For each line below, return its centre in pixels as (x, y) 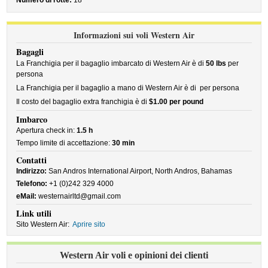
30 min (124, 143)
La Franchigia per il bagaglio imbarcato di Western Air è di (111, 63)
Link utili (34, 213)
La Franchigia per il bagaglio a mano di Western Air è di (107, 88)
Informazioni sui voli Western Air (134, 35)
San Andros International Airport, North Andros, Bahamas (140, 171)
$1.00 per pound (176, 102)
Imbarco (32, 119)
